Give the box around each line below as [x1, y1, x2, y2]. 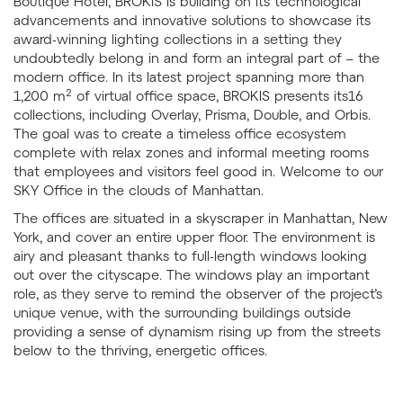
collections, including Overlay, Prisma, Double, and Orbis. [13, 106, 371, 123]
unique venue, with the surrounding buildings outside [13, 304, 351, 321]
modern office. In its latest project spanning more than [13, 68, 364, 85]
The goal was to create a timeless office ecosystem [13, 125, 346, 142]
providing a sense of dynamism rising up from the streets [13, 323, 381, 340]
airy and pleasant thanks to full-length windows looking [13, 247, 367, 264]
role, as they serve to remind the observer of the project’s [13, 285, 382, 302]
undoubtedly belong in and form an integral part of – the [13, 49, 380, 67]
